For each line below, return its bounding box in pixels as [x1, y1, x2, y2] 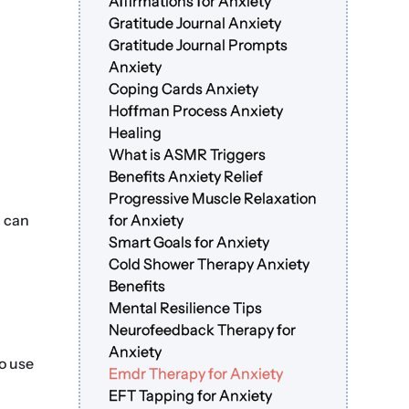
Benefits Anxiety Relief [109, 167, 264, 186]
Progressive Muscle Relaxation [109, 189, 318, 208]
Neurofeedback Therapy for [109, 320, 297, 340]
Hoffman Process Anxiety [109, 101, 284, 121]
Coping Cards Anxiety [109, 79, 259, 99]
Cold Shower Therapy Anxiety [109, 255, 310, 274]
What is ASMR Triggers [109, 145, 267, 164]
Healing [109, 123, 163, 142]
